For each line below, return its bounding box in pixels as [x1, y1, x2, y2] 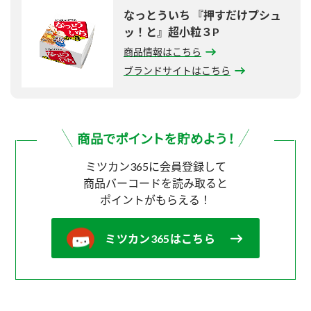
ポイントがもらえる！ [100, 193, 211, 207]
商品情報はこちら [124, 46, 201, 58]
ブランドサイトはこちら [124, 65, 230, 77]
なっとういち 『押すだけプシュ [124, 8, 281, 22]
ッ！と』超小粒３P [124, 25, 219, 39]
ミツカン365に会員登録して [85, 160, 226, 174]
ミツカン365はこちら [105, 232, 215, 246]
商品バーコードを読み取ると [83, 176, 228, 190]
